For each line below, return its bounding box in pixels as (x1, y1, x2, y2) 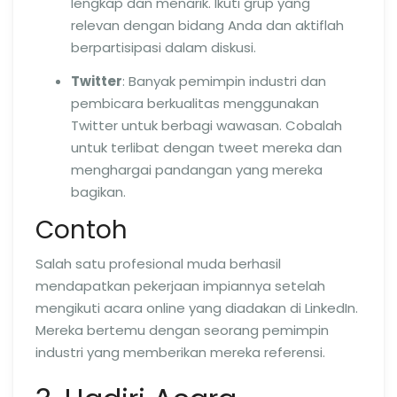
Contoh (35, 213, 128, 247)
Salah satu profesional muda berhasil (35, 253, 281, 273)
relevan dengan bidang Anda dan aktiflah (71, 16, 344, 35)
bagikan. (71, 183, 126, 201)
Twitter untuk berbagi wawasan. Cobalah (71, 116, 342, 135)
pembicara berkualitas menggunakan (71, 94, 319, 113)
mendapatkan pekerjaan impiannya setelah (35, 276, 325, 295)
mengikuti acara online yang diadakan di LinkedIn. (35, 298, 358, 317)
